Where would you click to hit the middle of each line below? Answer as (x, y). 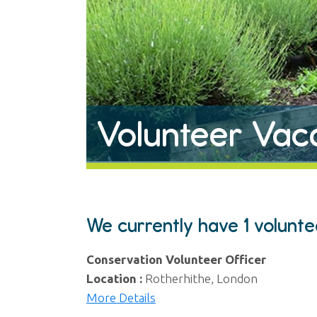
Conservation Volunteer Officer (176, 260)
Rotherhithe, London (201, 279)
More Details (121, 298)
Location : (116, 279)
